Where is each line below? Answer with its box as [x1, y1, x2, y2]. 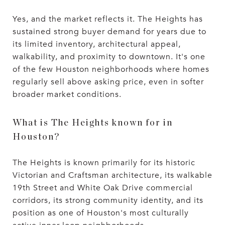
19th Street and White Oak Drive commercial [13, 182, 193, 193]
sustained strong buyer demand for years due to [13, 26, 206, 37]
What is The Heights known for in [13, 118, 173, 128]
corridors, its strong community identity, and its [13, 195, 203, 205]
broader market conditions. [13, 89, 122, 99]
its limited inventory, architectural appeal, [13, 39, 181, 49]
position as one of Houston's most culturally [13, 207, 189, 218]
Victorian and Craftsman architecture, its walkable [13, 170, 212, 180]
